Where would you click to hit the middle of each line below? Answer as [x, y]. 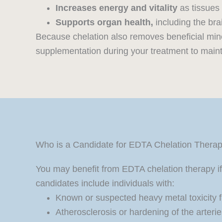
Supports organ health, [104, 23]
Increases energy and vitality [116, 8]
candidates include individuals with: [105, 184]
